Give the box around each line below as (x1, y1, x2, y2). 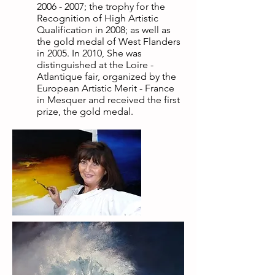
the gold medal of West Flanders (37, 36, 180, 47)
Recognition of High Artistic (37, 12, 158, 24)
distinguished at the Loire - (37, 59, 153, 71)
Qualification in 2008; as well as (37, 24, 171, 36)
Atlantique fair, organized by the (37, 71, 176, 82)
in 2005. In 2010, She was (37, 47, 142, 59)
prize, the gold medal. (37, 106, 133, 117)
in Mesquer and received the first (37, 94, 180, 106)
